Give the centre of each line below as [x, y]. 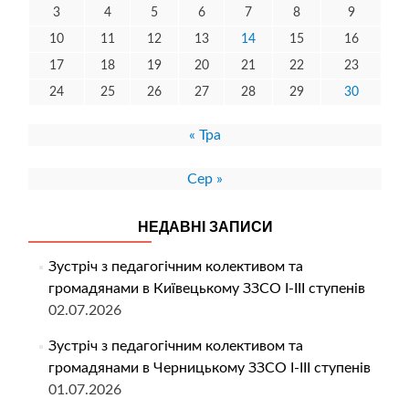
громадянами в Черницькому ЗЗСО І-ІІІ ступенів [209, 368]
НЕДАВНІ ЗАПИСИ [205, 227]
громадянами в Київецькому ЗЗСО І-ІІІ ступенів [206, 289]
